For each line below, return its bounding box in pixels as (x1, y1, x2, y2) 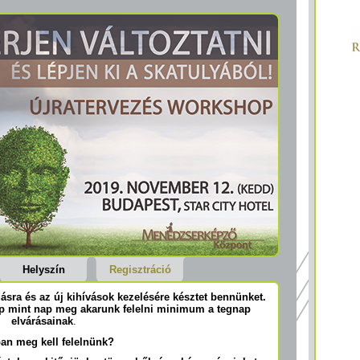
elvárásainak (10, 315, 73, 328)
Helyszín (22, 264, 65, 276)
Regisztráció (108, 264, 171, 276)
